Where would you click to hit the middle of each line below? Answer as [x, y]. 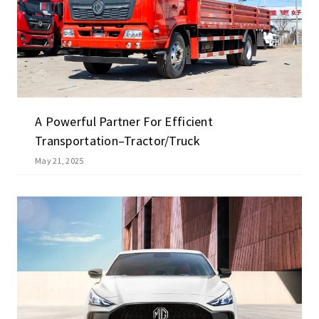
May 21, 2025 [59, 161]
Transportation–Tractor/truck [117, 141]
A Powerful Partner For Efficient [124, 122]
